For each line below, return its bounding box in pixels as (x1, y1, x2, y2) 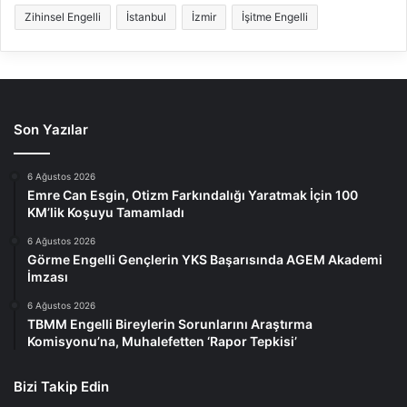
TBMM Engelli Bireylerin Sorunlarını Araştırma (27, 316, 313, 333)
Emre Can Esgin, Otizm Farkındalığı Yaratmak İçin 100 (27, 187, 358, 203)
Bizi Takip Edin (14, 378, 109, 396)
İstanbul (126, 10, 166, 25)
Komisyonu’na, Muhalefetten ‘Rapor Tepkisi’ (27, 333, 297, 350)
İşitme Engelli (242, 10, 308, 25)
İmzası (27, 269, 68, 285)
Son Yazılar (14, 121, 88, 139)
